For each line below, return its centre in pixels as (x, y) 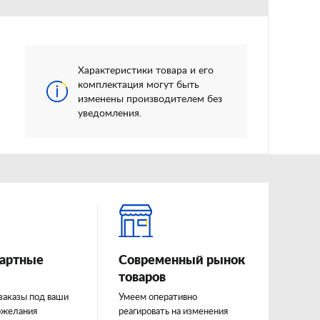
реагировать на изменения (173, 312)
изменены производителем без (150, 99)
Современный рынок (182, 261)
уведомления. (110, 114)
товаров (142, 278)
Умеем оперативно (158, 297)
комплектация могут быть (139, 85)
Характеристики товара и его (146, 71)
